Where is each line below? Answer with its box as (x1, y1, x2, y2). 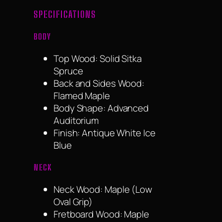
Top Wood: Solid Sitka (54, 52, 142, 65)
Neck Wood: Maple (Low (54, 182, 152, 196)
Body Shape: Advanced (54, 101, 149, 114)
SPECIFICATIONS (34, 9, 96, 20)
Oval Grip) (54, 195, 93, 208)
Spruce (54, 64, 83, 77)
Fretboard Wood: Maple (54, 207, 149, 221)
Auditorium (54, 113, 99, 127)
